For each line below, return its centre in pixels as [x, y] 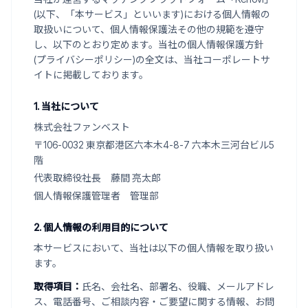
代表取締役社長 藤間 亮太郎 [97, 178]
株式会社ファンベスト [82, 127]
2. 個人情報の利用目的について [101, 227]
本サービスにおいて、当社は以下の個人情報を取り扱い [154, 248]
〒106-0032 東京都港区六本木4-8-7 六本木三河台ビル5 [154, 145]
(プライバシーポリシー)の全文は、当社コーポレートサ [152, 59]
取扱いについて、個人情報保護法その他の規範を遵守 [149, 29]
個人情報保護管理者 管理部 [96, 196]
